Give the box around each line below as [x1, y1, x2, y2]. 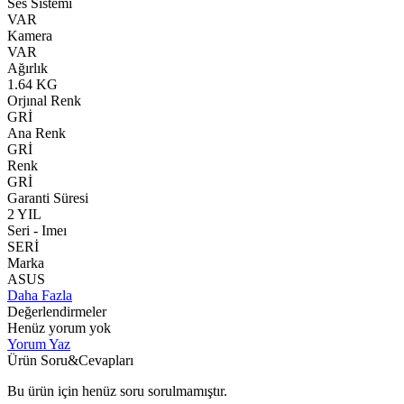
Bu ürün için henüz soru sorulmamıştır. [7, 382, 227, 399]
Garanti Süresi [7, 189, 88, 206]
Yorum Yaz [7, 335, 70, 352]
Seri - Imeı [7, 222, 67, 238]
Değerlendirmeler [7, 303, 106, 319]
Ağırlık [7, 60, 48, 76]
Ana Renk [7, 124, 66, 141]
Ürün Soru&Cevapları [7, 352, 133, 368]
